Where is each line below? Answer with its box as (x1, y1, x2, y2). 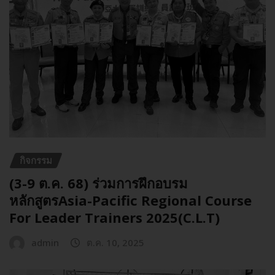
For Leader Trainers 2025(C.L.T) (9, 207, 220, 227)
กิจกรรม (20, 154, 52, 167)
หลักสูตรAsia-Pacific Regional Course (9, 190, 252, 209)
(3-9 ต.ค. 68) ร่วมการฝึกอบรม (9, 173, 188, 192)
